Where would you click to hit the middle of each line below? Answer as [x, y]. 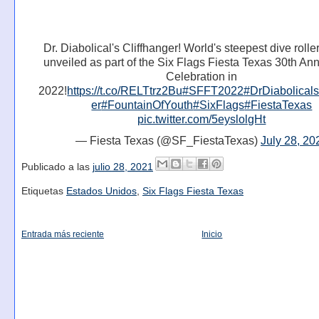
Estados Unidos [101, 191]
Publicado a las [57, 167]
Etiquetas [43, 191]
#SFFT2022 [213, 91]
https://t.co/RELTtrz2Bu [125, 91]
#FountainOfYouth [147, 105]
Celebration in [202, 77]
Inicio [212, 235]
